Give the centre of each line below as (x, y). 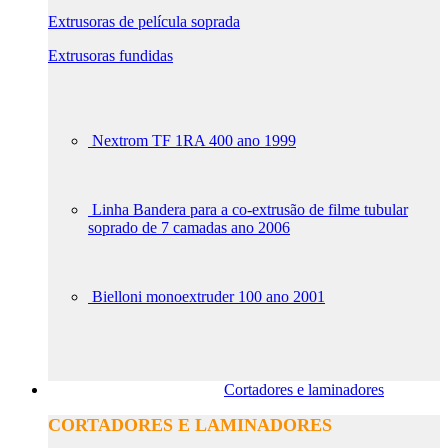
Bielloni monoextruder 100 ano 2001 (208, 296)
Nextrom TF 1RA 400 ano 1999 (194, 140)
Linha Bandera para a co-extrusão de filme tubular (250, 209)
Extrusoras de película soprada (144, 21)
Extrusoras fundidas (110, 55)
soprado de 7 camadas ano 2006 (189, 227)
